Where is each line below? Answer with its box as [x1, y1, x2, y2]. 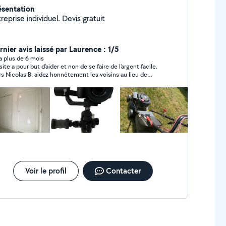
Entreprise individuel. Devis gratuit [62, 13, 105, 24]
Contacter [105, 165, 141, 176]
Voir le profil [25, 165, 67, 176]
